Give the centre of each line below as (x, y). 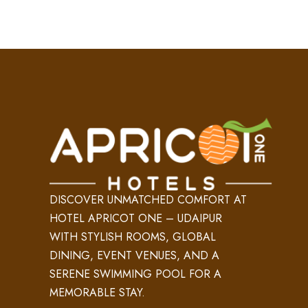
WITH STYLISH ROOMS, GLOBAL (133, 236)
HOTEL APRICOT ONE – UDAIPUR (136, 218)
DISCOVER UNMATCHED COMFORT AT (148, 199)
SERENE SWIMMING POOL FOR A (135, 274)
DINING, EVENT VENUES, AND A (134, 255)
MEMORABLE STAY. (97, 292)
